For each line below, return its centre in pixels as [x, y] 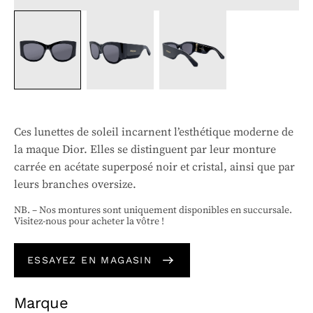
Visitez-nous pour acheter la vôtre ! [89, 221]
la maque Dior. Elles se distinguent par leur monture [145, 150]
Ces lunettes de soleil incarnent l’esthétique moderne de [154, 132]
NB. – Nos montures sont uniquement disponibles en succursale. [153, 210]
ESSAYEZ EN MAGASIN [90, 260]
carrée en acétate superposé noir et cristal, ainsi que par [154, 167]
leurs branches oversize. [75, 184]
